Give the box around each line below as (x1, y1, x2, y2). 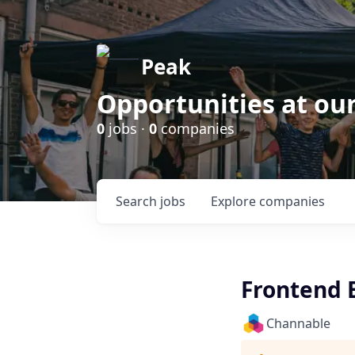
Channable (266, 315, 330, 332)
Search (116, 193, 160, 210)
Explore (211, 193, 259, 210)
